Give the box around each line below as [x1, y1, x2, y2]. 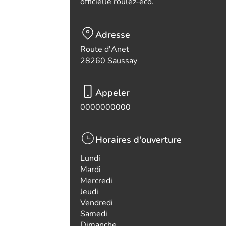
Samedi [80, 208, 107, 219]
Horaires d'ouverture [95, 134, 182, 146]
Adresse [95, 29, 130, 41]
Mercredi [80, 175, 112, 186]
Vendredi [80, 197, 113, 208]
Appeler [95, 87, 130, 99]
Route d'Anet [80, 44, 129, 55]
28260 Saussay [80, 55, 137, 66]
